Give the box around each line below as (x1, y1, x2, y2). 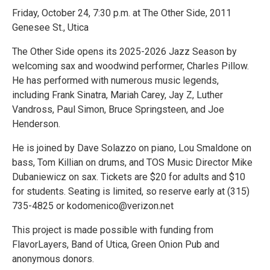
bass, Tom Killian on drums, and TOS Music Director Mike (12, 157, 253, 169)
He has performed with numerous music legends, (12, 75, 219, 87)
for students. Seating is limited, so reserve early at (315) (12, 186, 250, 198)
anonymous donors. (12, 253, 94, 265)
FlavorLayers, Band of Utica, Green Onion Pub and (12, 239, 219, 251)
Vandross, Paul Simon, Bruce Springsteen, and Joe (12, 104, 224, 116)
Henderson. (12, 118, 60, 130)
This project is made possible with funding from (12, 224, 213, 236)
